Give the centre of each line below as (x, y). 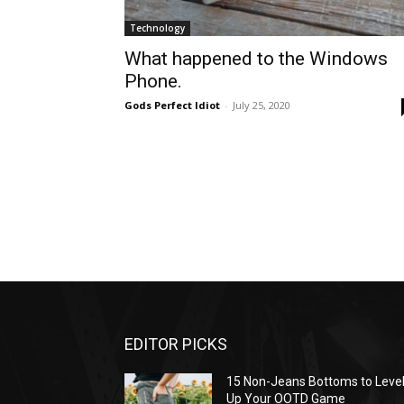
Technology (157, 28)
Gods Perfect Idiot (172, 105)
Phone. (153, 81)
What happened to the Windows (256, 59)
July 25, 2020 (262, 105)
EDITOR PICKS (176, 344)
